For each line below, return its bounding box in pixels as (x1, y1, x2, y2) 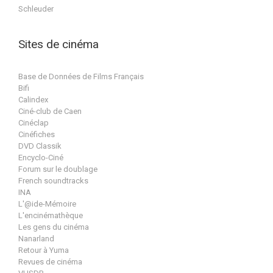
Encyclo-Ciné (18, 153, 63, 163)
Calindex (18, 95, 48, 105)
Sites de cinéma (18, 37, 99, 51)
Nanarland (18, 234, 54, 244)
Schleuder (18, 4, 54, 13)
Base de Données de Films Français (18, 72, 144, 82)
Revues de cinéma (18, 257, 82, 267)
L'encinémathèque (18, 211, 83, 221)
